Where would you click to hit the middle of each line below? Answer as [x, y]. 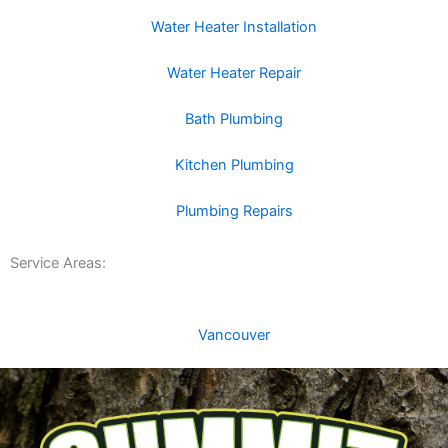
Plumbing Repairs [234, 211]
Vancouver [234, 335]
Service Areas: [58, 263]
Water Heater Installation [234, 27]
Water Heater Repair [234, 73]
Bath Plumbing [234, 119]
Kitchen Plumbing [234, 165]
